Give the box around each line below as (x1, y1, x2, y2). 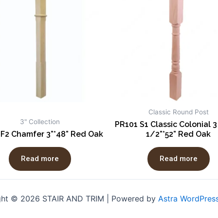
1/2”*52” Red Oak (146, 129, 211, 139)
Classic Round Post (148, 108, 209, 116)
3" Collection (19, 118, 60, 126)
